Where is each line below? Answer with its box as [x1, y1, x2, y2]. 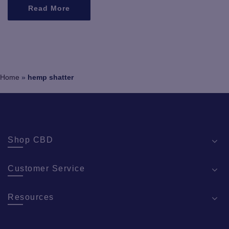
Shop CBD [8, 135, 53, 144]
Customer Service [8, 164, 85, 173]
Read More [28, 4, 70, 12]
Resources [8, 193, 54, 201]
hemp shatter [28, 73, 74, 81]
